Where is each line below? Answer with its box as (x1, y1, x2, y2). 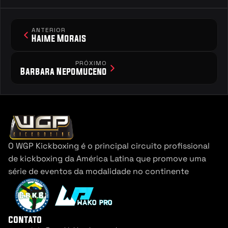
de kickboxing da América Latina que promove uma (8, 153, 206, 164)
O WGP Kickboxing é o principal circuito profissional (8, 140, 210, 151)
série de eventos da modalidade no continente (8, 166, 189, 177)
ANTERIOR (32, 26, 66, 34)
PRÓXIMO (75, 59, 107, 67)
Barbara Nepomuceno (20, 66, 107, 76)
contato (8, 214, 42, 224)
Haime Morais (32, 33, 86, 43)
